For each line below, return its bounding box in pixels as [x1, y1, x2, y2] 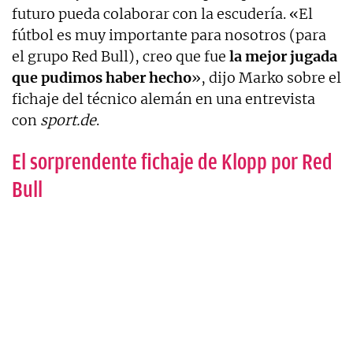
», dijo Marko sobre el [191, 68, 341, 87]
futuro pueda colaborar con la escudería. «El [12, 4, 313, 23]
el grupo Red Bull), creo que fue [12, 46, 229, 65]
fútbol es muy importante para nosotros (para [12, 25, 326, 44]
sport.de [40, 110, 96, 129]
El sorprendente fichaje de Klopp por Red [12, 149, 333, 174]
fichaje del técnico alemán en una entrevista [12, 89, 315, 108]
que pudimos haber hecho [12, 68, 191, 87]
